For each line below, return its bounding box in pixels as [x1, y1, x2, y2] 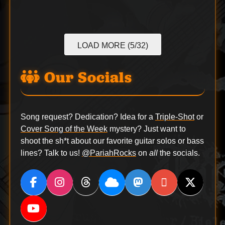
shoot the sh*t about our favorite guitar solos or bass [20, 136, 204, 145]
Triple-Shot [155, 112, 194, 121]
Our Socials [40, 67, 132, 87]
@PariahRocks [81, 148, 136, 157]
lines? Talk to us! [20, 148, 82, 157]
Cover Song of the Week [20, 124, 107, 133]
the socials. [157, 148, 200, 157]
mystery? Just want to [107, 124, 186, 133]
